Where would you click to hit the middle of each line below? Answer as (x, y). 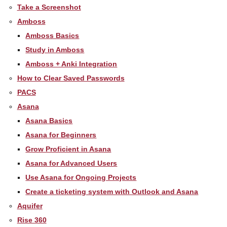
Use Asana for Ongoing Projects (81, 177)
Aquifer (30, 205)
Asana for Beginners (61, 135)
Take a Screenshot (49, 7)
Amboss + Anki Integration (71, 64)
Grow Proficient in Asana (68, 149)
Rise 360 (32, 220)
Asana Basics (49, 120)
